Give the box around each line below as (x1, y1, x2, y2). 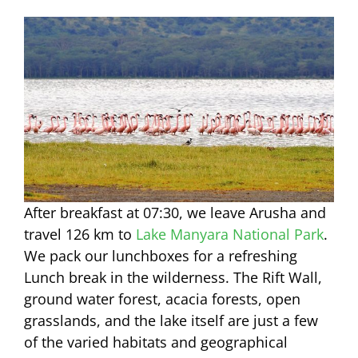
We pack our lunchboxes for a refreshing (24, 246, 297, 266)
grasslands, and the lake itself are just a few (24, 311, 318, 331)
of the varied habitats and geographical (24, 332, 288, 352)
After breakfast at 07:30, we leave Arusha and (24, 203, 326, 223)
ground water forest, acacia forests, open (24, 289, 300, 309)
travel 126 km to (24, 225, 136, 245)
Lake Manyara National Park (136, 225, 324, 245)
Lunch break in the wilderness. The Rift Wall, (24, 268, 322, 288)
